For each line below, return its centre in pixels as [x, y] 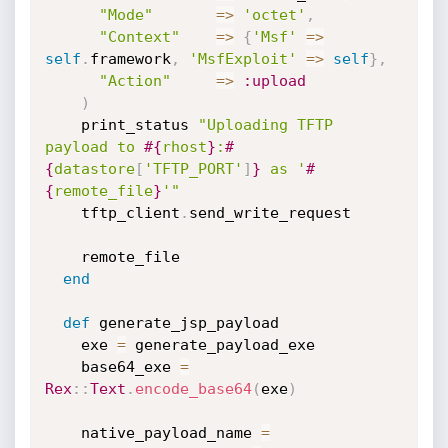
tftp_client [130, 213]
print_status [139, 125]
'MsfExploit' [242, 59]
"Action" [134, 81]
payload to [94, 147]
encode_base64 [193, 389]
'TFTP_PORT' [193, 169]
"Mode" [125, 15]
